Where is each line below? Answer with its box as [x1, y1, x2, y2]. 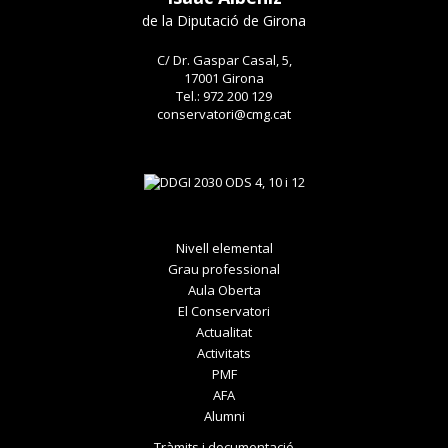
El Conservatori [178, 302, 270, 321]
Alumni [203, 407, 245, 426]
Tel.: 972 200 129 [176, 86, 272, 105]
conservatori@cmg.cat [157, 104, 291, 123]
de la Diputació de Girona [142, 10, 306, 30]
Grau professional [168, 260, 280, 279]
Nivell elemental [175, 239, 273, 258]
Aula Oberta [187, 281, 261, 300]
